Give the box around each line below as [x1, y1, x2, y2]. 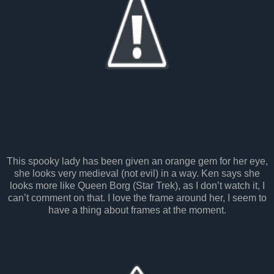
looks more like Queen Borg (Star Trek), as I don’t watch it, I [9, 180, 265, 191]
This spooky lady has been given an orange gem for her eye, [6, 155, 268, 166]
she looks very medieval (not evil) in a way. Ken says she [14, 168, 260, 179]
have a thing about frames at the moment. [48, 204, 226, 215]
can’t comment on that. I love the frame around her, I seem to [7, 192, 267, 203]
